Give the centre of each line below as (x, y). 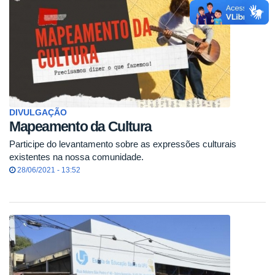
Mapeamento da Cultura (81, 127)
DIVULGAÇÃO (38, 113)
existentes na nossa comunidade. (76, 157)
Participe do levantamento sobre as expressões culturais (123, 144)
